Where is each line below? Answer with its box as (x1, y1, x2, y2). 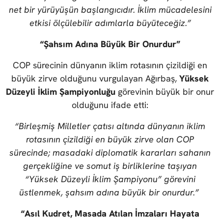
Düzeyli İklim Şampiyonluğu (6, 86, 118, 98)
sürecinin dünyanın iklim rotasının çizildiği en (30, 59, 207, 71)
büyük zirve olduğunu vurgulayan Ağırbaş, (11, 73, 179, 84)
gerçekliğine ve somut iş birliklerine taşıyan (23, 160, 197, 172)
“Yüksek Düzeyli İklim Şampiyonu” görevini (25, 173, 195, 185)
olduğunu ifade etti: (72, 99, 148, 111)
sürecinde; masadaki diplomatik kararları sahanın (9, 147, 211, 159)
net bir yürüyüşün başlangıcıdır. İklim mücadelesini (8, 4, 212, 16)
